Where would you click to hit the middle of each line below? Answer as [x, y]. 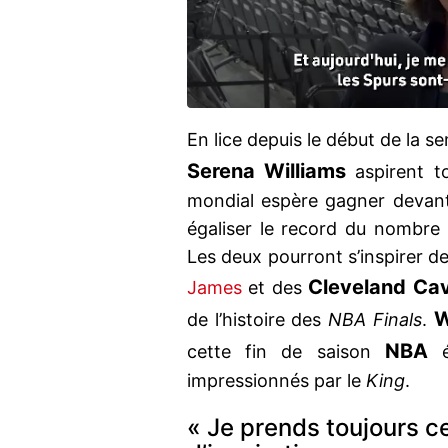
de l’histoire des [258, 320]
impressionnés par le [276, 381]
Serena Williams [267, 171]
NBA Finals [375, 320]
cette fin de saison [286, 352]
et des [275, 288]
